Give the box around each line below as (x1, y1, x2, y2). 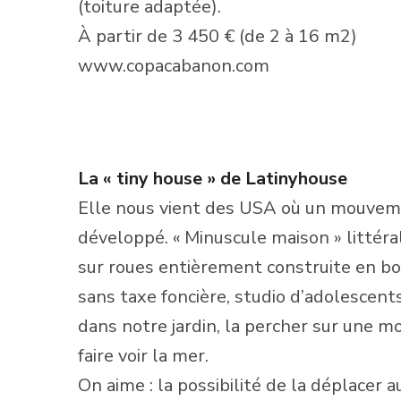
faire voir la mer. (78, 343, 209, 368)
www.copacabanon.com (78, 53, 269, 78)
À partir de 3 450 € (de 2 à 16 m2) (78, 23, 357, 48)
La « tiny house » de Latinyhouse (78, 166, 347, 191)
